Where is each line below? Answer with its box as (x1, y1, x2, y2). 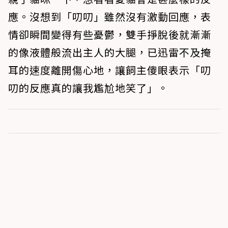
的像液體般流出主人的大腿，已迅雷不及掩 (8, 44, 211, 60)
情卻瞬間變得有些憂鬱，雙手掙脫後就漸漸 (8, 26, 211, 42)
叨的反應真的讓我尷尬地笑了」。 (8, 80, 168, 95)
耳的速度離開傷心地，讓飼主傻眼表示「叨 (8, 62, 211, 77)
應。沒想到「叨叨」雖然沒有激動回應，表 (8, 9, 211, 24)
